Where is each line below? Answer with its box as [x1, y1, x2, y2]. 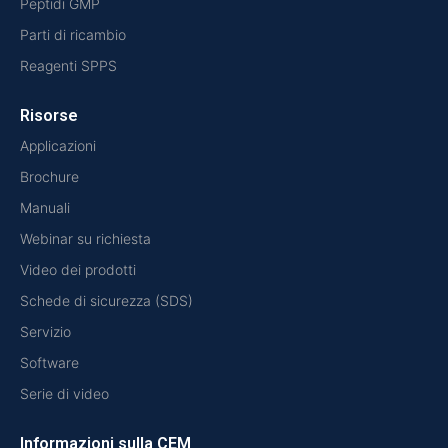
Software [20, 354, 79, 372]
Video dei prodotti [20, 261, 136, 279]
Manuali [20, 199, 70, 217]
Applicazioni [20, 137, 96, 155]
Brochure [20, 168, 79, 186]
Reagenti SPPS [20, 57, 117, 75]
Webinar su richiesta [20, 230, 151, 248]
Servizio [20, 323, 71, 341]
